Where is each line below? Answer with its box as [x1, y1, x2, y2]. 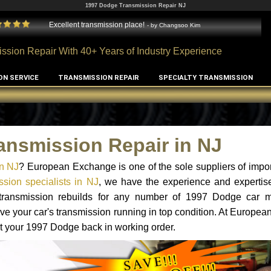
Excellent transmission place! [47, 20, 145, 28]
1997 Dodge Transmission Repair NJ [85, 2, 186, 8]
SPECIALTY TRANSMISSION [158, 73, 253, 82]
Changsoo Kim [159, 21, 201, 28]
